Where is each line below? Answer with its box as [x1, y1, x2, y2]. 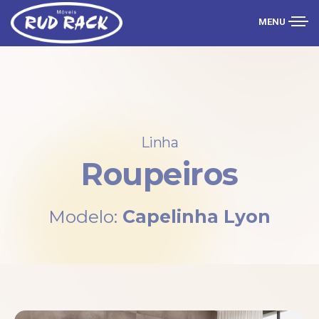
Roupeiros [80, 155, 239, 193]
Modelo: [48, 206, 117, 228]
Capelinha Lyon [122, 206, 271, 228]
